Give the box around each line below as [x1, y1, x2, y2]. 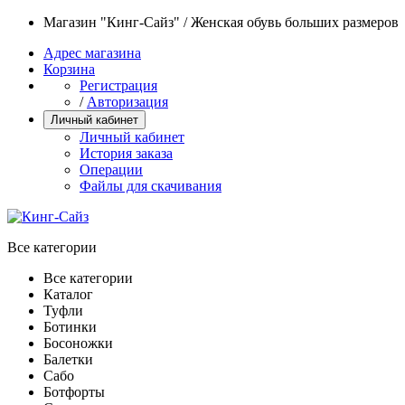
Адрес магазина [43, 45, 141, 61]
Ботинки [43, 319, 97, 334]
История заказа [80, 146, 173, 161]
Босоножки [43, 335, 113, 351]
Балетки [43, 352, 93, 367]
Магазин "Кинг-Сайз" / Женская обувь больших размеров [43, 14, 399, 30]
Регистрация [80, 78, 157, 93]
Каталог [43, 287, 93, 302]
